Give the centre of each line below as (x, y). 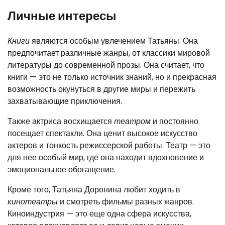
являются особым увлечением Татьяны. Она (114, 41)
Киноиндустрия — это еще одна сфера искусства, (99, 214)
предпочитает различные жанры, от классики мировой (109, 53)
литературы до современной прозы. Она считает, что (106, 65)
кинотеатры (33, 202)
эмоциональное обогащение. (62, 170)
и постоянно (175, 122)
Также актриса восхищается (61, 122)
